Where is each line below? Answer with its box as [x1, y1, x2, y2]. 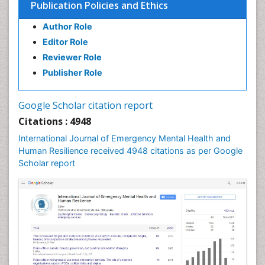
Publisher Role [43, 67, 102, 77]
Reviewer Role [43, 52, 102, 62]
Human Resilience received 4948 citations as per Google [18, 146, 243, 156]
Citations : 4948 [18, 115, 91, 128]
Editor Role [43, 37, 88, 47]
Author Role [43, 21, 92, 31]
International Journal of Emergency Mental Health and [18, 133, 231, 143]
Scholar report [18, 158, 75, 168]
